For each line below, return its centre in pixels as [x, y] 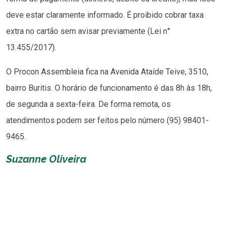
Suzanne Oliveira [46, 159]
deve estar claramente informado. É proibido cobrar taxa [105, 15]
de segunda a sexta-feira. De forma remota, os [88, 104]
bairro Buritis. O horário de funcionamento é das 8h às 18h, [109, 88]
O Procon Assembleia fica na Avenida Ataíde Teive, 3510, [107, 71]
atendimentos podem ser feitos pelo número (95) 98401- [107, 120]
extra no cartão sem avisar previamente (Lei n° [88, 31]
